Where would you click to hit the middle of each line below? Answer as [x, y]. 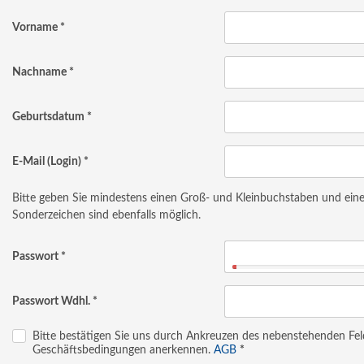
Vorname [35, 28]
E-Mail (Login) [47, 162]
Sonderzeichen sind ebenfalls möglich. [106, 215]
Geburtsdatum [48, 117]
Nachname [39, 72]
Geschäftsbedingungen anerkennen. [123, 350]
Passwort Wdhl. [51, 301]
